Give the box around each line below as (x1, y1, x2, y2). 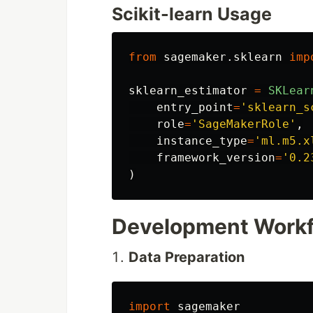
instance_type (156, 134, 247, 148)
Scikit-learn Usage (112, 3, 272, 25)
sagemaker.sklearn (163, 50, 282, 64)
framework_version (156, 151, 275, 165)
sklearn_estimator (129, 84, 247, 98)
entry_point (156, 101, 233, 115)
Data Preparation (129, 249, 245, 266)
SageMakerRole (198, 117, 289, 131)
